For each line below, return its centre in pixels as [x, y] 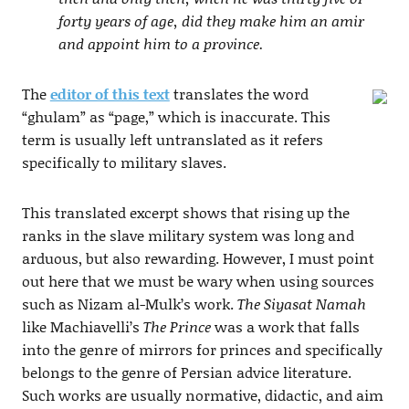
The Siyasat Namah [301, 303]
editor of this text [110, 93]
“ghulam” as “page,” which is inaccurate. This [176, 116]
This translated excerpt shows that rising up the [185, 212]
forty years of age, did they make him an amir [211, 20]
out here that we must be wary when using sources [198, 280]
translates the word [239, 93]
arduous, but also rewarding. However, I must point [198, 257]
